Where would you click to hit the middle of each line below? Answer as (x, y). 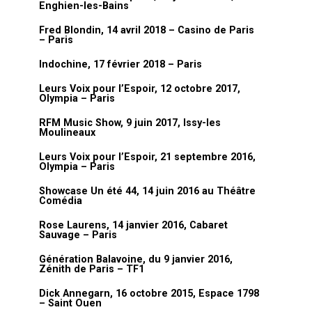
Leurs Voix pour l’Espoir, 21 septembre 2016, (147, 157)
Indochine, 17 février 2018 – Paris (120, 64)
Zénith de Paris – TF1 (92, 269)
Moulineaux (67, 133)
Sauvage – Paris (78, 235)
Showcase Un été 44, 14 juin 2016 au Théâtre (147, 191)
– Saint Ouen (70, 303)
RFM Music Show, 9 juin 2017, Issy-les (130, 123)
